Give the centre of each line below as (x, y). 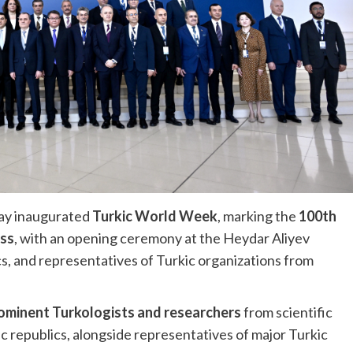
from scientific (287, 312)
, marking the (258, 216)
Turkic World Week (155, 216)
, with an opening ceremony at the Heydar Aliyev (162, 238)
